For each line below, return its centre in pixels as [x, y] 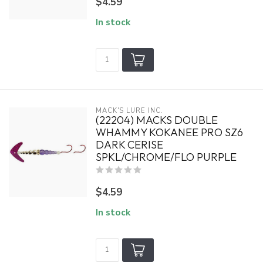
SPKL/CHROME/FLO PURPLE [166, 157]
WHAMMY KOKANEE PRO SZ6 [169, 132]
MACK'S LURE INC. [129, 111]
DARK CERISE [129, 145]
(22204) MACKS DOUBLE [156, 120]
